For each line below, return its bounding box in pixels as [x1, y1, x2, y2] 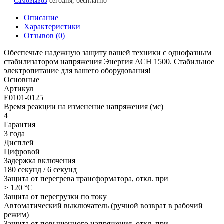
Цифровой [4, 147, 40, 156]
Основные [4, 75, 39, 84]
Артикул [4, 84, 33, 93]
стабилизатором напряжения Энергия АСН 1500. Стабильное [4, 57, 214, 66]
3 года [4, 129, 25, 138]
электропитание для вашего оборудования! [4, 66, 151, 75]
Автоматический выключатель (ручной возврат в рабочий [4, 201, 203, 210]
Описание [24, 13, 58, 22]
